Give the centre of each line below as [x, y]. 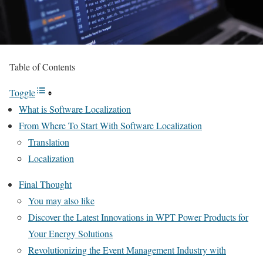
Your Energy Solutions [70, 233]
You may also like [61, 200]
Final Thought [45, 184]
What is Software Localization [75, 109]
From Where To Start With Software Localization [110, 125]
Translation [49, 141]
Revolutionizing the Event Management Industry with [127, 249]
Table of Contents [42, 66]
